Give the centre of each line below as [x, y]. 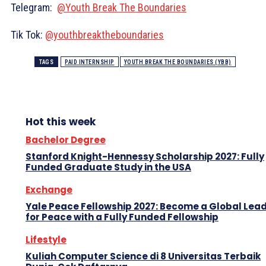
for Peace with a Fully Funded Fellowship [122, 217]
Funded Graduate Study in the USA [108, 167]
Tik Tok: [28, 35]
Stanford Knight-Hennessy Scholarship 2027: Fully [145, 157]
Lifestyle [46, 240]
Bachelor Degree [66, 140]
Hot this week [61, 122]
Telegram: [34, 8]
